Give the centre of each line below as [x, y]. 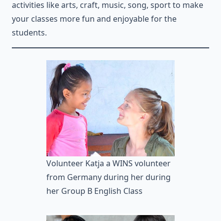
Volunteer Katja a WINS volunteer [109, 163]
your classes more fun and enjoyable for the [94, 18]
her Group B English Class [94, 191]
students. [29, 32]
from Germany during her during [109, 177]
